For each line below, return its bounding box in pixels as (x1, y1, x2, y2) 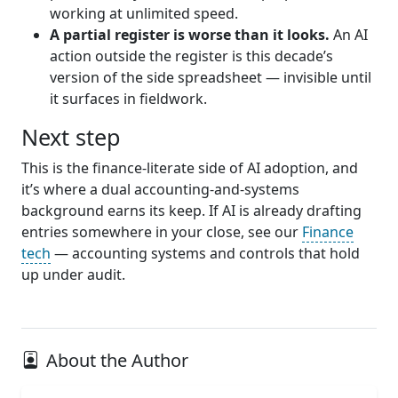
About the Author (46, 347, 188, 372)
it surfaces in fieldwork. (50, 88, 207, 108)
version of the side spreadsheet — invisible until (50, 67, 371, 87)
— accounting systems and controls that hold (51, 243, 360, 263)
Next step (21, 121, 121, 152)
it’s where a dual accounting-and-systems (21, 179, 299, 199)
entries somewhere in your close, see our (21, 221, 302, 242)
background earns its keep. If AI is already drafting (21, 200, 362, 220)
